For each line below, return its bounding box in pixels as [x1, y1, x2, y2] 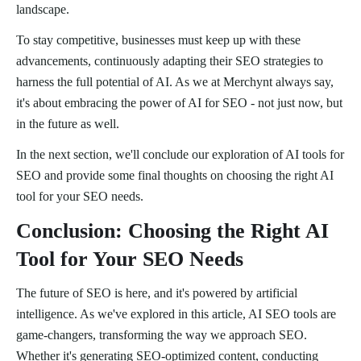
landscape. [16, 2, 69, 17]
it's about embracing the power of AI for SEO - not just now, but [16, 96, 342, 110]
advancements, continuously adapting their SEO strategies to [16, 54, 323, 68]
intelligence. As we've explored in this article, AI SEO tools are [16, 307, 336, 322]
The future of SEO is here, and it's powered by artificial [16, 286, 297, 301]
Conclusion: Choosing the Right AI [16, 219, 329, 243]
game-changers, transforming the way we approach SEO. [16, 328, 307, 342]
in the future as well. [16, 117, 119, 131]
